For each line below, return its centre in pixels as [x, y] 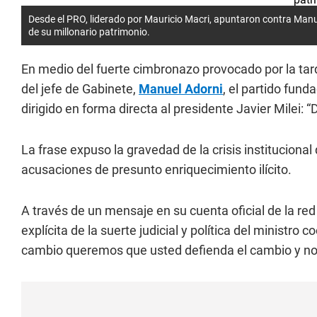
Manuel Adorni [181, 89]
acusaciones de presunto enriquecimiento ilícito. [156, 169]
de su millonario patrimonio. [89, 32]
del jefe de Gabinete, [80, 89]
